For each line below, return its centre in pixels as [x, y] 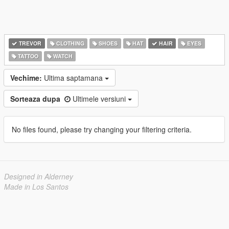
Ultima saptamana [74, 78]
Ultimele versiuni [100, 99]
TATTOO [28, 56]
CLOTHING [69, 43]
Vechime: [26, 78]
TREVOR [30, 43]
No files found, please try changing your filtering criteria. [102, 129]
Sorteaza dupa [35, 99]
